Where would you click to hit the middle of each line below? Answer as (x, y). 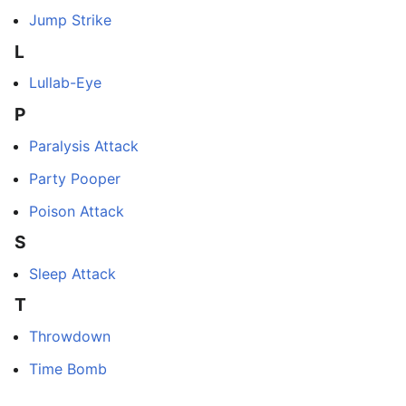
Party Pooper (75, 178)
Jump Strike (70, 20)
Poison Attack (77, 211)
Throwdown (70, 336)
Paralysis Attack (84, 145)
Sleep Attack (72, 273)
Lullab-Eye (65, 83)
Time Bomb (68, 368)
